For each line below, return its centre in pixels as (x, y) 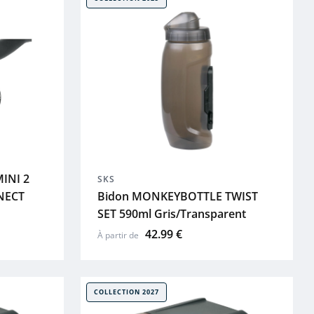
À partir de (119, 235)
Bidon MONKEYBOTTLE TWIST (177, 197)
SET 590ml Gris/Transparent (171, 214)
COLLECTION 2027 (126, 292)
